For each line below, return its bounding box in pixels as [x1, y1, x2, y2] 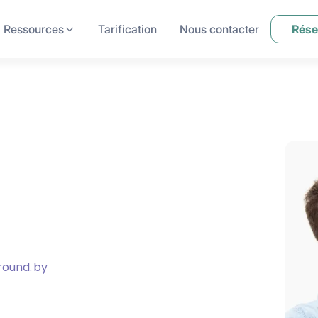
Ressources [4, 22, 65, 37]
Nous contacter [180, 22, 260, 37]
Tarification [98, 22, 158, 37]
